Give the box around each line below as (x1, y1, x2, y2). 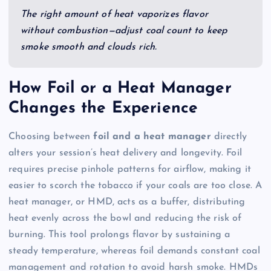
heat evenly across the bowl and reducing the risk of (8, 214, 242, 224)
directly (211, 132, 247, 142)
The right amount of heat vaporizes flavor (21, 9, 208, 19)
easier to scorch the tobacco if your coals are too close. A (8, 181, 263, 191)
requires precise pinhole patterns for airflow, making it (8, 165, 251, 175)
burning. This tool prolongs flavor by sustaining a (8, 230, 230, 240)
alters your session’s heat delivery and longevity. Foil (8, 148, 242, 158)
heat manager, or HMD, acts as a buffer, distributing (8, 197, 246, 207)
